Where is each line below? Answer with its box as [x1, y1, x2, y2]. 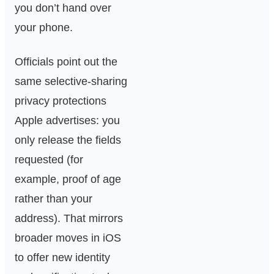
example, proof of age [15, 173, 121, 186]
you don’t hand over [15, 2, 111, 15]
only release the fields [15, 134, 121, 147]
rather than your [15, 193, 92, 206]
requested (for [15, 154, 83, 166]
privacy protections [15, 95, 106, 108]
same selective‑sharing [15, 75, 127, 88]
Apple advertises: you [15, 114, 120, 127]
